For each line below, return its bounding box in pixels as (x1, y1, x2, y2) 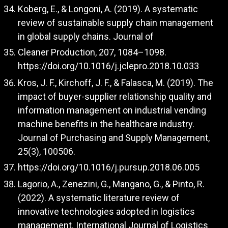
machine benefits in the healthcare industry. (18, 118, 194, 129)
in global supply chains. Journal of (18, 31, 154, 42)
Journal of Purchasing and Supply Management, (18, 132, 210, 143)
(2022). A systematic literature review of (18, 192, 180, 203)
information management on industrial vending (18, 104, 206, 116)
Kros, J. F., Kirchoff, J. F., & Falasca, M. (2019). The (18, 77, 213, 88)
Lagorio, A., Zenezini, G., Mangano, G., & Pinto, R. (18, 178, 205, 189)
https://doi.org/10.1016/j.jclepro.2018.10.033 (18, 61, 199, 72)
